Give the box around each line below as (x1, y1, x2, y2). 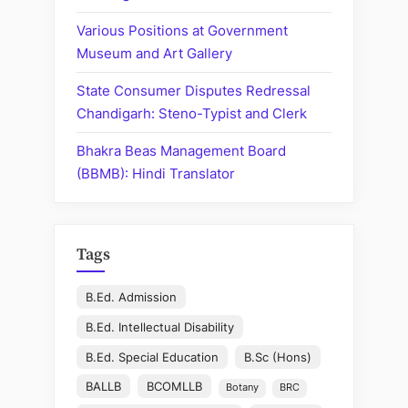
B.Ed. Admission (86, 290, 178, 305)
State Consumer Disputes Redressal (76, 82, 311, 99)
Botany (226, 382, 260, 394)
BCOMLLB (147, 379, 203, 394)
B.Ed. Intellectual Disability (86, 319, 235, 334)
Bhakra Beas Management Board (76, 142, 286, 159)
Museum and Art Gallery (76, 45, 232, 62)
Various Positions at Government (76, 22, 288, 39)
